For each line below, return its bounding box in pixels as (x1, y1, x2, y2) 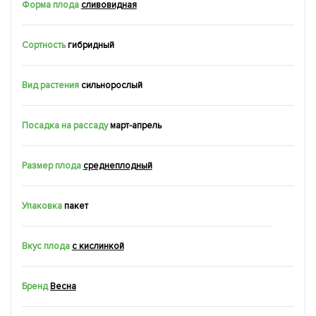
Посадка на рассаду (22, 119, 108, 131)
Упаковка (22, 200, 62, 212)
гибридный (67, 39, 114, 51)
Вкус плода (22, 240, 70, 252)
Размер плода (22, 159, 81, 171)
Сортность (22, 39, 66, 51)
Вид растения (22, 79, 79, 91)
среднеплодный (83, 159, 152, 171)
